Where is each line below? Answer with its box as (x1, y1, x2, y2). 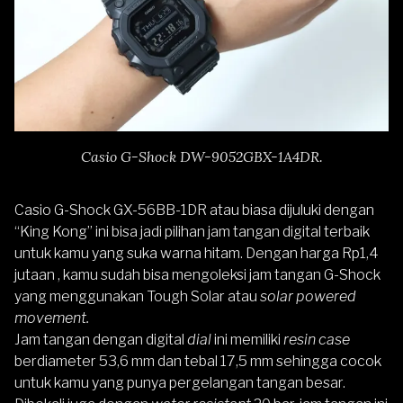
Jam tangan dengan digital (14, 330, 187, 348)
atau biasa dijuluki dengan (207, 201, 374, 219)
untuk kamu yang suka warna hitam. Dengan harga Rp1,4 (14, 244, 379, 262)
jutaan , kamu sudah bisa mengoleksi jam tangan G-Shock (14, 265, 381, 283)
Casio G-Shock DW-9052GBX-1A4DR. (80, 147, 323, 166)
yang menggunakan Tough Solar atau (14, 287, 260, 305)
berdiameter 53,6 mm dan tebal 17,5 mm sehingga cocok (14, 352, 381, 370)
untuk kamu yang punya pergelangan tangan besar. (14, 373, 345, 391)
